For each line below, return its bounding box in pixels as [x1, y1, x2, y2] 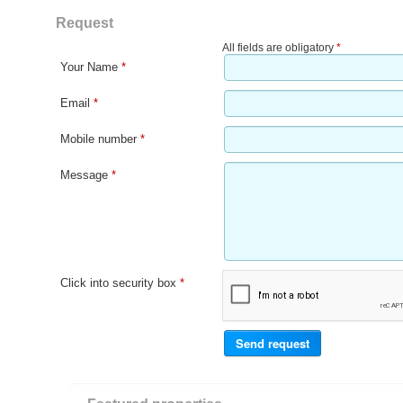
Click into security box [60, 276, 180, 291]
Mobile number [60, 132, 140, 147]
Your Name [60, 60, 121, 75]
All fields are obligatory [222, 41, 336, 55]
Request [56, 15, 113, 31]
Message [60, 168, 112, 183]
